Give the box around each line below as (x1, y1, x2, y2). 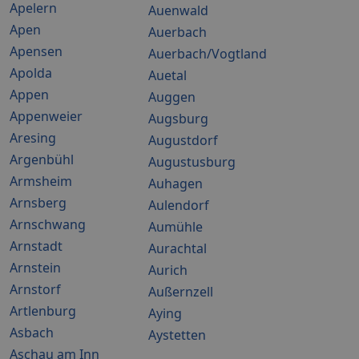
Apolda (10, 64, 52, 82)
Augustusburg (148, 153, 236, 171)
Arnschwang (10, 216, 86, 233)
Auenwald (148, 2, 208, 19)
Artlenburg (10, 302, 76, 320)
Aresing (10, 129, 56, 147)
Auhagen (148, 175, 203, 192)
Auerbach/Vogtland (148, 45, 267, 63)
